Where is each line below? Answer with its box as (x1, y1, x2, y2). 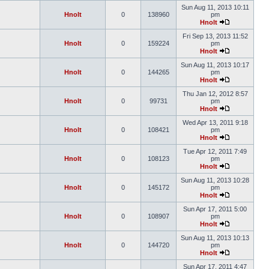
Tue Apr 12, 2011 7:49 (183, 148, 247, 155)
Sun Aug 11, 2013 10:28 (181, 177, 249, 184)
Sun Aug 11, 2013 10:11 (181, 4, 249, 11)
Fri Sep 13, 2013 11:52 (182, 32, 248, 40)
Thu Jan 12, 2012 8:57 (182, 90, 248, 97)
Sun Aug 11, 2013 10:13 (181, 234, 249, 241)
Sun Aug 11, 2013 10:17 (181, 61, 249, 68)
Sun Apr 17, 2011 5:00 (183, 205, 247, 213)
